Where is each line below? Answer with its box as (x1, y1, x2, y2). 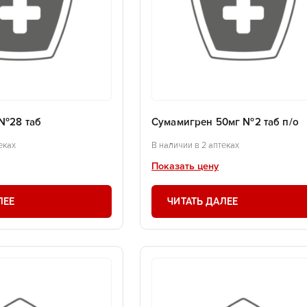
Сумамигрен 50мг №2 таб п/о (151, 117, 299, 128)
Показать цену (151, 161, 219, 171)
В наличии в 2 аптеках (151, 140, 239, 150)
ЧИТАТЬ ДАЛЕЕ (167, 195, 238, 208)
